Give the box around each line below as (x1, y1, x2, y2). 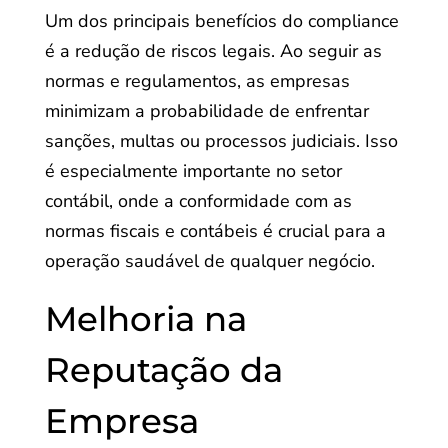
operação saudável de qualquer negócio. (44, 249, 375, 273)
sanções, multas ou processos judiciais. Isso (44, 129, 398, 153)
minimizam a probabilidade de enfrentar (44, 99, 369, 123)
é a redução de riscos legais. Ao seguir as (44, 39, 382, 63)
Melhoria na (44, 298, 247, 340)
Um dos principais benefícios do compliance (44, 9, 399, 33)
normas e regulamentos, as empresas (44, 69, 350, 93)
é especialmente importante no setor (44, 159, 342, 183)
